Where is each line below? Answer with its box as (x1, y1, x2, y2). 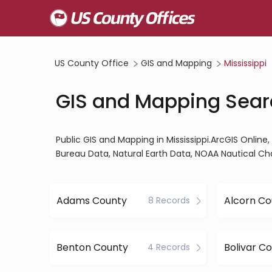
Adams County (56, 193, 127, 208)
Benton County (56, 240, 128, 254)
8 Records (148, 194, 190, 206)
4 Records (147, 241, 190, 253)
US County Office (55, 57, 129, 69)
